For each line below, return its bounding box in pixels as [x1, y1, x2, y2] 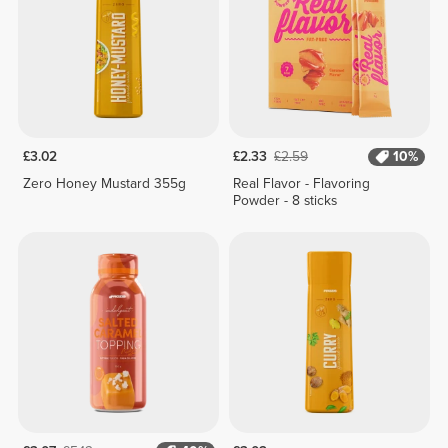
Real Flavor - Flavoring [233, 175, 371, 193]
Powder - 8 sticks [233, 192, 338, 210]
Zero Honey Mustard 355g [22, 175, 186, 193]
